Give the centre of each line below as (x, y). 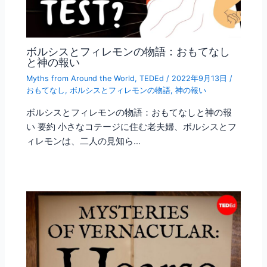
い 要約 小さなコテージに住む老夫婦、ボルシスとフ (132, 127)
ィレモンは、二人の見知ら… (84, 141)
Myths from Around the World (81, 79)
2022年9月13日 (201, 79)
